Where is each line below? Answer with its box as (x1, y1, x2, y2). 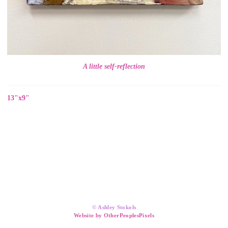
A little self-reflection (83, 62, 145, 70)
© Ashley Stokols (92, 204, 136, 211)
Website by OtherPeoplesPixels (74, 212, 154, 219)
